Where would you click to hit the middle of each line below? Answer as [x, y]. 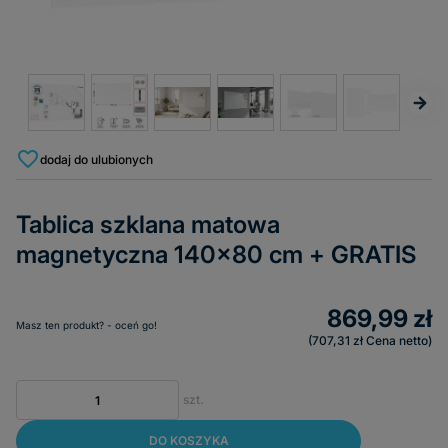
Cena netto [397, 340]
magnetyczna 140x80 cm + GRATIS [216, 254]
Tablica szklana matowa [148, 224]
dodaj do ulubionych [96, 159]
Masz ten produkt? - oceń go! [86, 325]
